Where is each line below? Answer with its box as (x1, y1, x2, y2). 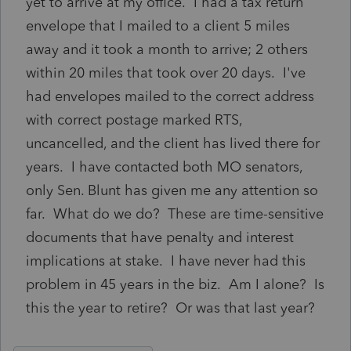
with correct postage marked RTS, (26, 110, 242, 128)
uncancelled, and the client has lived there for (26, 134, 320, 152)
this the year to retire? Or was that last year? (26, 299, 315, 317)
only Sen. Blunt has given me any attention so (26, 181, 318, 199)
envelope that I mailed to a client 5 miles (26, 16, 290, 34)
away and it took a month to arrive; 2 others (26, 40, 308, 58)
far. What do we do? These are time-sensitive (26, 204, 324, 223)
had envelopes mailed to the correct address (26, 87, 314, 105)
